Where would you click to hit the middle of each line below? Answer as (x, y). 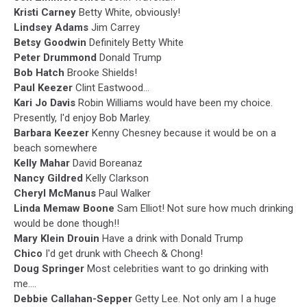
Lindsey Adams (51, 27)
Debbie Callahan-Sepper (74, 299)
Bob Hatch (39, 73)
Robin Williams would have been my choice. (175, 103)
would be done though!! (66, 223)
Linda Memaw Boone (64, 208)
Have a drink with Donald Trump (173, 238)
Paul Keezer (43, 88)
